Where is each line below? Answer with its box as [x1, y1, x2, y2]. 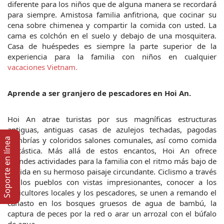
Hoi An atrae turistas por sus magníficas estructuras [7, 113, 216, 124]
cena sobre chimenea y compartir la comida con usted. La [7, 19, 216, 30]
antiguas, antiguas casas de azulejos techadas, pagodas [7, 124, 216, 134]
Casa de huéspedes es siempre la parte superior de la [7, 40, 216, 51]
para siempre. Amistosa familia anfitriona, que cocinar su [7, 9, 216, 19]
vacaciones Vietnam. [7, 61, 77, 72]
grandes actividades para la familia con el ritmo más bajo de [7, 155, 216, 166]
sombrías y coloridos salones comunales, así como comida [7, 134, 216, 145]
